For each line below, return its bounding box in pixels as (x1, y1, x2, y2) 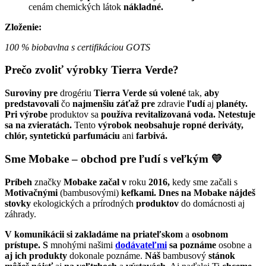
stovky (5, 198, 31, 208)
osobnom (192, 229, 228, 239)
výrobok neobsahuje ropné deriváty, (98, 120, 243, 131)
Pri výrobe (5, 109, 47, 120)
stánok (208, 250, 235, 261)
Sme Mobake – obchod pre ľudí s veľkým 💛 (5, 152, 223, 165)
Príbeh (5, 176, 32, 187)
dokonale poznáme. (67, 250, 145, 261)
